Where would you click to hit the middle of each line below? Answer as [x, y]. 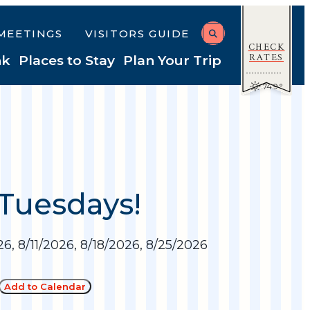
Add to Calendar [45, 287]
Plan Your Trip [172, 61]
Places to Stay [67, 61]
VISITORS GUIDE [137, 34]
